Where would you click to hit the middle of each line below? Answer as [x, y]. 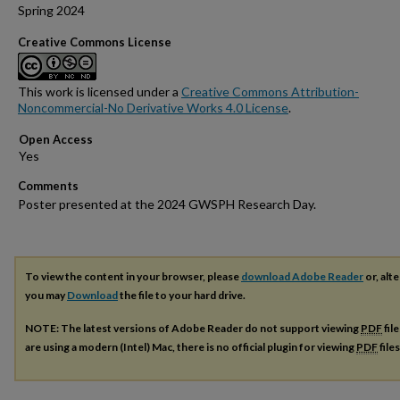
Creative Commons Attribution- [270, 92]
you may [46, 296]
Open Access [56, 140]
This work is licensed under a [100, 92]
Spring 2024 [51, 11]
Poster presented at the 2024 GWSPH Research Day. [167, 204]
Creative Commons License [95, 42]
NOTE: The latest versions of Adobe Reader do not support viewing [193, 329]
